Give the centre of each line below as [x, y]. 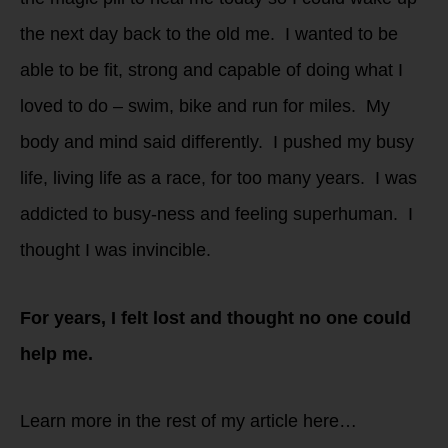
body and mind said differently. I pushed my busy [217, 142]
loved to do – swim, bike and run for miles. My [205, 106]
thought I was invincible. [118, 250]
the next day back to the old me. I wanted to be [209, 34]
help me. [59, 353]
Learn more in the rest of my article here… [188, 421]
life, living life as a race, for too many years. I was [218, 178]
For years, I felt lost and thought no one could [215, 317]
